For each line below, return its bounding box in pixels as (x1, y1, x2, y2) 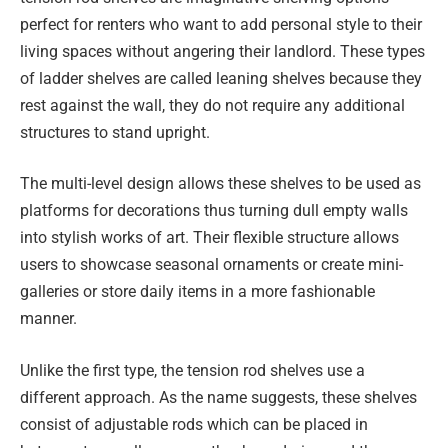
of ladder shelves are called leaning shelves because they (20, 68, 422, 88)
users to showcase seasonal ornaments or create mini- (20, 255, 403, 275)
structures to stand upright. (20, 122, 210, 142)
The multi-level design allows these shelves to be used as (20, 174, 421, 194)
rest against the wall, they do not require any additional (20, 95, 405, 115)
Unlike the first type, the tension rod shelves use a (20, 360, 365, 380)
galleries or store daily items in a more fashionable (20, 282, 375, 302)
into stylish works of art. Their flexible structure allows (20, 228, 399, 248)
